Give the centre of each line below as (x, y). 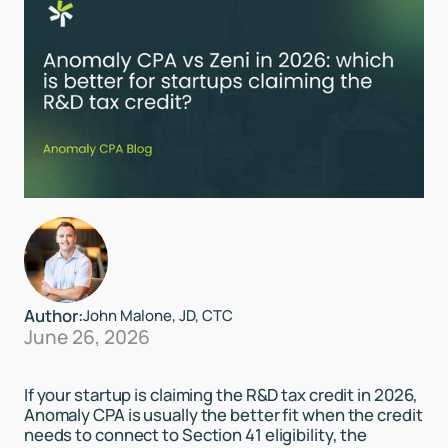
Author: (53, 315)
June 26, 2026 (86, 336)
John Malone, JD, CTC (157, 315)
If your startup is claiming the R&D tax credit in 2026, (221, 394)
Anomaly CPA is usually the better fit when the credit (223, 414)
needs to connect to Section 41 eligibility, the (195, 434)
